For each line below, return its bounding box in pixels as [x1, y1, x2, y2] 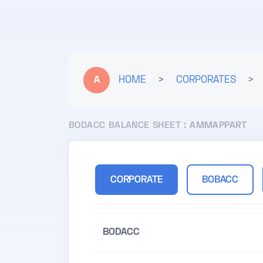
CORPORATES [176, 75, 236, 85]
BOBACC [202, 176, 239, 186]
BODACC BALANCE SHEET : [69, 122, 190, 130]
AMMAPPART [190, 122, 247, 130]
